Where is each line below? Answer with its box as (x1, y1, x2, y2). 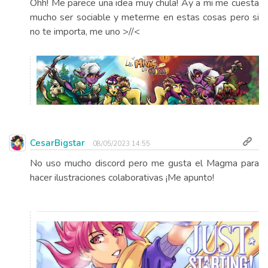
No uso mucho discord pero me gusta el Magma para (30, 157, 259, 170)
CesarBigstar (30, 137, 85, 150)
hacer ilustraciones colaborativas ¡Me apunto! (30, 171, 214, 185)
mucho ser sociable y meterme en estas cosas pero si (30, 11, 259, 24)
